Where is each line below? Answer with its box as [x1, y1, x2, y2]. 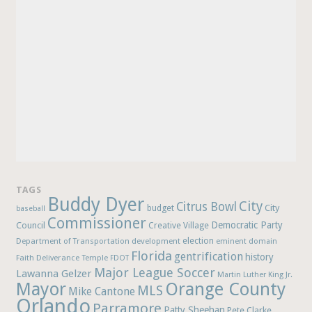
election [182, 235, 214, 247]
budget [147, 203, 175, 214]
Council [16, 220, 46, 231]
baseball [16, 204, 46, 214]
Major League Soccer [94, 265, 216, 281]
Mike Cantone [68, 285, 136, 299]
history [245, 251, 274, 263]
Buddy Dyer [47, 194, 146, 216]
